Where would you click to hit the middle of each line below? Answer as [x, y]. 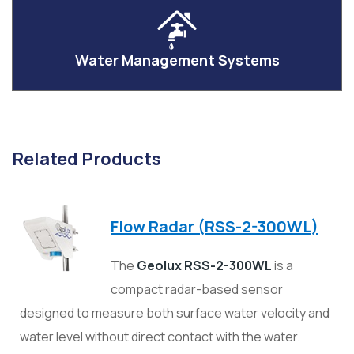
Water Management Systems [177, 60]
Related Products [87, 159]
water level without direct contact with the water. [160, 337]
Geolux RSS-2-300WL [204, 266]
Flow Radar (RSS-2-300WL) [215, 227]
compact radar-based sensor [197, 290]
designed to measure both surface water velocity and [175, 313]
